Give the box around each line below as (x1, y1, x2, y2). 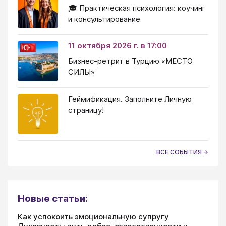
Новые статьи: (18, 192, 88, 204)
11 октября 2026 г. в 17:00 (68, 40, 167, 50)
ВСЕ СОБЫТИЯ (156, 148, 203, 156)
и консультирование (68, 14, 140, 24)
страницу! (68, 105, 104, 115)
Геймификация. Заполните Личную (68, 94, 192, 104)
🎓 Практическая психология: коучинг (68, 3, 206, 13)
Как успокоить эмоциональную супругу (18, 211, 169, 221)
